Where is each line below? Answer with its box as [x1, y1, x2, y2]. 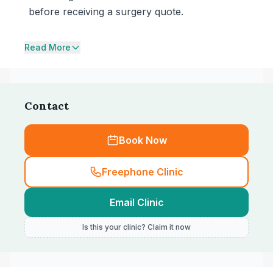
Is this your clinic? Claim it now [82, 222, 191, 232]
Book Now [118, 134, 167, 146]
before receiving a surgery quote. [29, 5, 183, 18]
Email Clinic [109, 196, 164, 208]
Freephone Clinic [102, 166, 183, 178]
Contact [24, 99, 69, 113]
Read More [24, 42, 71, 52]
